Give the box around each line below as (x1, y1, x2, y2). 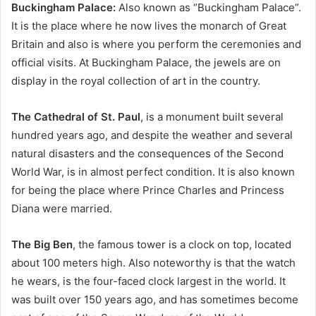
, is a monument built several (140, 109, 284, 123)
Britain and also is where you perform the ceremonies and (11, 37, 301, 51)
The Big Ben (11, 237, 73, 251)
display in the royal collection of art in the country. (11, 73, 260, 87)
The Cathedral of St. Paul (11, 109, 140, 123)
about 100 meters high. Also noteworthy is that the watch (11, 255, 296, 269)
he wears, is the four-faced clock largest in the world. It (11, 274, 286, 288)
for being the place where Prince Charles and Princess (11, 183, 284, 197)
